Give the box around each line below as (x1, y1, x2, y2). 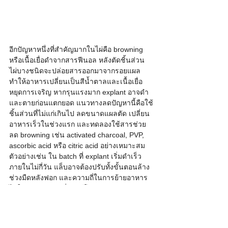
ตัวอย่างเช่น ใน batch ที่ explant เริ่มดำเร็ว (9, 152, 141, 160)
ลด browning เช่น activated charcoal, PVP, (9, 130, 146, 139)
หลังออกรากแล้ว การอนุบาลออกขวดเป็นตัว (9, 205, 143, 214)
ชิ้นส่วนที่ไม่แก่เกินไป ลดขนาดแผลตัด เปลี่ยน (9, 109, 150, 118)
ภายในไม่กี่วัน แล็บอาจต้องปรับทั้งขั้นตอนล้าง (9, 162, 152, 171)
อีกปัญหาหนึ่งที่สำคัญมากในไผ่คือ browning (9, 45, 145, 53)
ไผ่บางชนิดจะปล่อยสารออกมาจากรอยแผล (9, 66, 142, 75)
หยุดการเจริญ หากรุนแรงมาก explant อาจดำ (9, 88, 149, 96)
